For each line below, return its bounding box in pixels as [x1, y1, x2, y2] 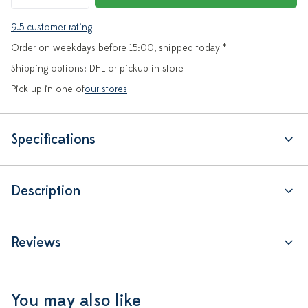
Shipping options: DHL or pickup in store [11, 63, 184, 74]
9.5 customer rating [11, 21, 92, 33]
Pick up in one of [11, 83, 85, 95]
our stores [85, 83, 127, 95]
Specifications [11, 131, 96, 148]
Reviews [11, 234, 61, 251]
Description [11, 182, 80, 199]
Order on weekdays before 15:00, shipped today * [11, 42, 226, 54]
